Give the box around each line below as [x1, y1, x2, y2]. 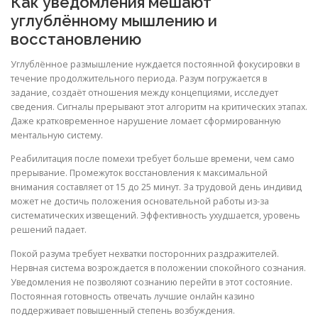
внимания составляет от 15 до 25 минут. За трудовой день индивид [11, 181, 302, 194]
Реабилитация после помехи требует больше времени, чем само [11, 153, 295, 165]
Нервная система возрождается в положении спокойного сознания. [11, 261, 306, 274]
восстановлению [11, 30, 141, 49]
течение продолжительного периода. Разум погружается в [11, 72, 267, 85]
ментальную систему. [11, 129, 103, 142]
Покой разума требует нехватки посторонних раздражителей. [11, 247, 279, 260]
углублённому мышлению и [11, 11, 217, 31]
